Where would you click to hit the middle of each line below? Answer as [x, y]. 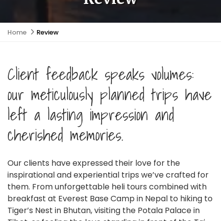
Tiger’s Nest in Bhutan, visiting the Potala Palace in [104, 210]
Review [48, 32]
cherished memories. [65, 134]
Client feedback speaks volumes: [101, 74]
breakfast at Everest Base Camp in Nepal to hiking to [110, 198]
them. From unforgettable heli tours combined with [107, 186]
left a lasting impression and [91, 114]
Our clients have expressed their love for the [94, 163]
